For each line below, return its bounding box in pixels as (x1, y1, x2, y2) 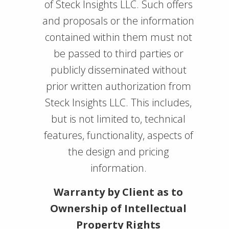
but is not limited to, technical (51, 112, 186, 126)
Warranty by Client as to (54, 185, 183, 199)
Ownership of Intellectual (50, 201, 187, 215)
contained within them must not (44, 30, 192, 44)
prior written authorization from (45, 79, 191, 93)
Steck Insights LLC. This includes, (45, 96, 192, 109)
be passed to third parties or (53, 47, 184, 60)
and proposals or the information (42, 14, 194, 28)
